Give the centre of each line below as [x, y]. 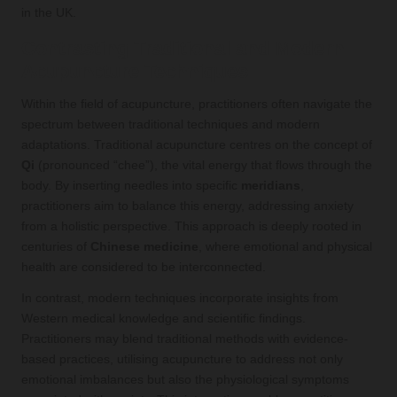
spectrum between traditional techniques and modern [171, 124]
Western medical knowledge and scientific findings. [163, 318]
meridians [271, 185]
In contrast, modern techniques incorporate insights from [180, 298]
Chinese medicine [144, 246]
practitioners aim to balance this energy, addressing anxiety [187, 206]
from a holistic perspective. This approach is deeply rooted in [191, 226]
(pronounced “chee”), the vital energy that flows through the [203, 165]
